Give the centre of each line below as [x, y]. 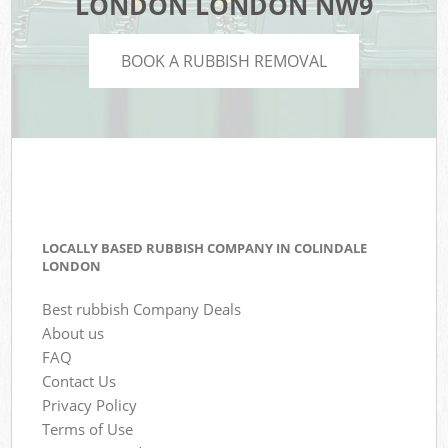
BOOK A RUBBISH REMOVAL [224, 60]
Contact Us [79, 380]
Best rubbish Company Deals [142, 308]
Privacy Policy [90, 404]
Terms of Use [88, 428]
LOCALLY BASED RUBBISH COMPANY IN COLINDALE [205, 248]
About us [73, 332]
